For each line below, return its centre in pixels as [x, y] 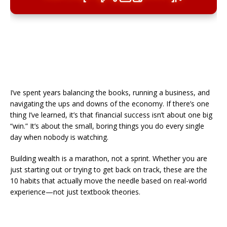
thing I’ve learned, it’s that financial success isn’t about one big [111, 115]
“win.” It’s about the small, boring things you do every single [107, 126]
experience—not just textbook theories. [75, 192]
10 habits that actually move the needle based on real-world [108, 181]
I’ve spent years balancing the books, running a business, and [110, 92]
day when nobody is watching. [59, 137]
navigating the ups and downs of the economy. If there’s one [110, 104]
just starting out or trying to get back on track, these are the [109, 169]
